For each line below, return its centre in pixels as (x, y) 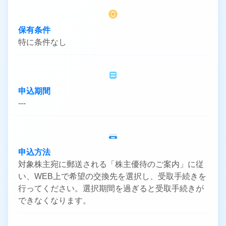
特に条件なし (42, 42)
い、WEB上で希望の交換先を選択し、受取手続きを (112, 177)
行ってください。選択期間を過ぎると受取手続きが (111, 189)
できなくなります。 (54, 201)
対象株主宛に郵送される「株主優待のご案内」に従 (111, 164)
